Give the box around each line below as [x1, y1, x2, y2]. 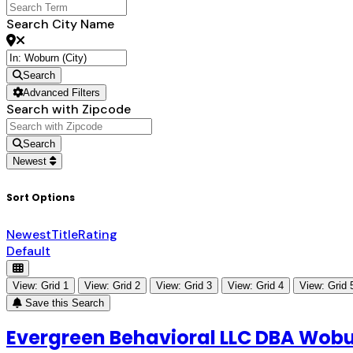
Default [6, 243, 50, 259]
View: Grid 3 [156, 280, 212, 292]
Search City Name [6, 16, 114, 33]
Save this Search [22, 297, 104, 309]
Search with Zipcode [6, 101, 131, 118]
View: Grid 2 [84, 280, 140, 292]
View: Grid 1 [13, 280, 69, 292]
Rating [78, 226, 117, 243]
